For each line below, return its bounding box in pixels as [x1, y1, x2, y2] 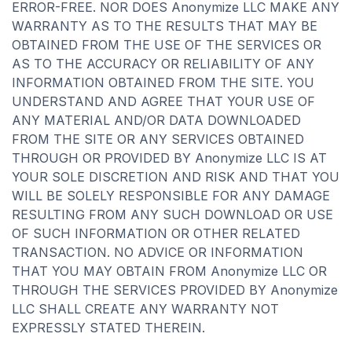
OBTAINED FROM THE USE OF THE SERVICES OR [12, 37, 321, 53]
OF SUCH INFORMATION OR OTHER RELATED [12, 225, 300, 241]
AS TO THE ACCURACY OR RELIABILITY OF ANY [12, 56, 314, 71]
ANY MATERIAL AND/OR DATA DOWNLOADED [12, 112, 301, 128]
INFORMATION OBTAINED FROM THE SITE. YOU [12, 75, 314, 90]
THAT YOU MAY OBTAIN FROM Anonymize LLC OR [12, 263, 327, 279]
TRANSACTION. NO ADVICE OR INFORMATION [12, 244, 303, 260]
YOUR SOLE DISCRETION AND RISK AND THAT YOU [12, 169, 339, 185]
